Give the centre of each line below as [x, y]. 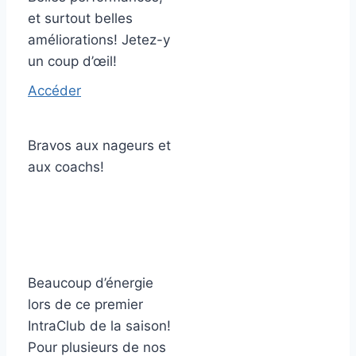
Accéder [54, 91]
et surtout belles [80, 18]
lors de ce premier [85, 304]
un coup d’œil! [72, 61]
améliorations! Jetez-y [99, 40]
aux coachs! [66, 167]
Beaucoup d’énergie [91, 283]
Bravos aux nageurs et [99, 145]
